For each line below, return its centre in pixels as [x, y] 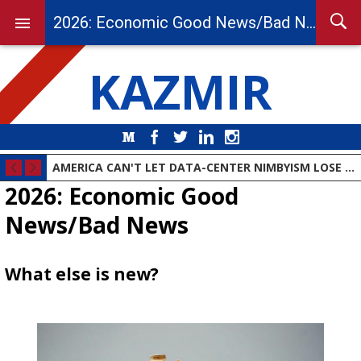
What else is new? [81, 274]
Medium [160, 137]
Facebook [190, 137]
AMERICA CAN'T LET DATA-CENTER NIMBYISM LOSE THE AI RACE [350, 167]
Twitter [209, 137]
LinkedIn [238, 137]
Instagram [268, 137]
